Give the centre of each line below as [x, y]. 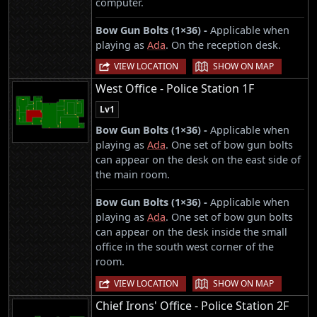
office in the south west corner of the [185, 247]
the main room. [133, 175]
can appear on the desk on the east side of [198, 160]
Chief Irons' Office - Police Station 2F [192, 305]
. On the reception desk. [223, 45]
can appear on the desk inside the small [191, 232]
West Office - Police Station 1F [175, 89]
